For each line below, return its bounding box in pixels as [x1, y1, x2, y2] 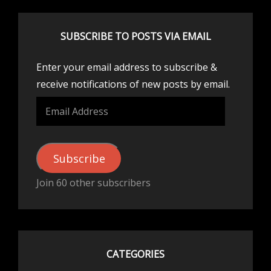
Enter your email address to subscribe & [36, 60, 217, 74]
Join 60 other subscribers [36, 176, 151, 190]
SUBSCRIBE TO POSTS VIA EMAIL [60, 30, 211, 44]
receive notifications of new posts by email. [36, 77, 230, 91]
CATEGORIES [106, 247, 165, 261]
